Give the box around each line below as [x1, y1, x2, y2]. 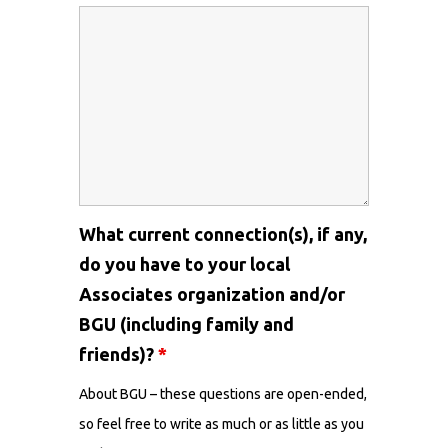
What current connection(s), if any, [79, 224, 367, 244]
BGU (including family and [79, 314, 294, 334]
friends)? [79, 344, 158, 364]
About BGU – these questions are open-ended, [79, 386, 367, 402]
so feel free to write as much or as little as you [79, 416, 364, 432]
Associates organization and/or [79, 284, 345, 304]
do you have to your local [79, 254, 290, 274]
